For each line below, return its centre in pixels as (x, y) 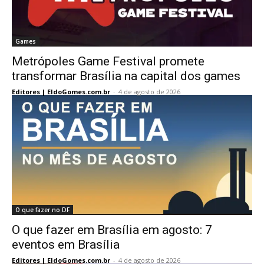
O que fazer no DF (42, 210)
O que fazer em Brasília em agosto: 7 (112, 230)
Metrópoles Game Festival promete (108, 61)
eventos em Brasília (66, 245)
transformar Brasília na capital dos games (126, 76)
